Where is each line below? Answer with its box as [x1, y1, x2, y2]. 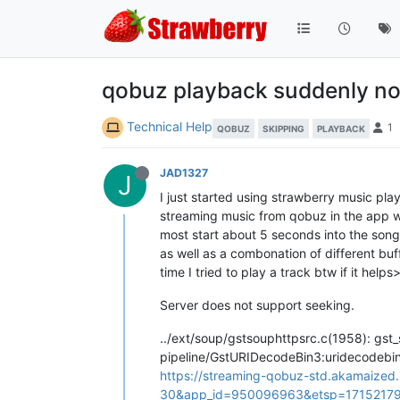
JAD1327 [160, 165, 208, 179]
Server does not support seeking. [160, 296, 354, 312]
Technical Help [127, 118, 212, 134]
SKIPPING [262, 123, 304, 135]
